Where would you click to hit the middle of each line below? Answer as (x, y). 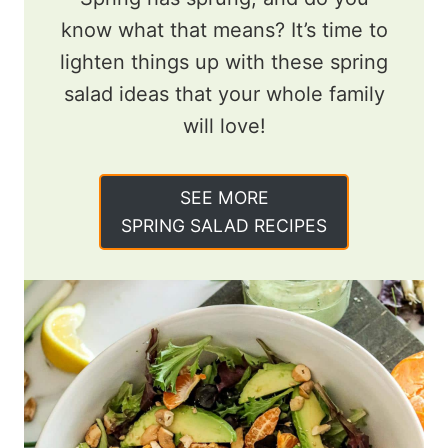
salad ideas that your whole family (224, 93)
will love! (224, 125)
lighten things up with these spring (224, 61)
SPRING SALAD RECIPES (224, 225)
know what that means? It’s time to (224, 29)
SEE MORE (224, 197)
